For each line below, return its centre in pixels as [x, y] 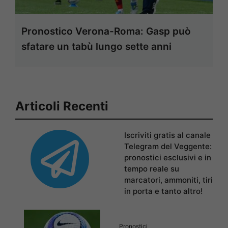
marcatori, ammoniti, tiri [168, 180]
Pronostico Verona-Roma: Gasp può [106, 31]
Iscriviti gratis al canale [167, 135]
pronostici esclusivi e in [168, 158]
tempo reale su [152, 169]
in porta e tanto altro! [163, 191]
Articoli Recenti [62, 106]
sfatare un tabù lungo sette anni [96, 47]
